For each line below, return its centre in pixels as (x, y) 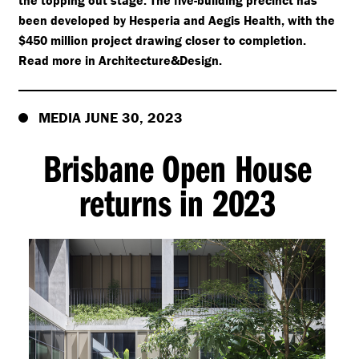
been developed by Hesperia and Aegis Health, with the (176, 20)
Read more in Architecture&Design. (120, 61)
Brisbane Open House (177, 168)
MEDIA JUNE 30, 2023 (110, 118)
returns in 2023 (177, 203)
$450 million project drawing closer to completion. (162, 40)
